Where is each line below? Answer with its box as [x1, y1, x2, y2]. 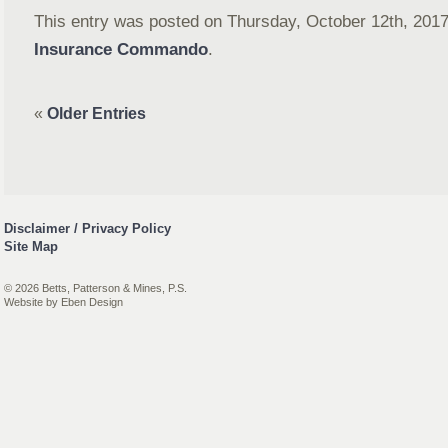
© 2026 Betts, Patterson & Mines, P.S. [4, 282, 187, 294]
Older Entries [47, 105, 146, 122]
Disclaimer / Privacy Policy [4, 221, 171, 236]
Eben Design [61, 296, 123, 308]
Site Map [4, 239, 58, 254]
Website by [4, 296, 61, 308]
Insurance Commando [34, 39, 208, 59]
